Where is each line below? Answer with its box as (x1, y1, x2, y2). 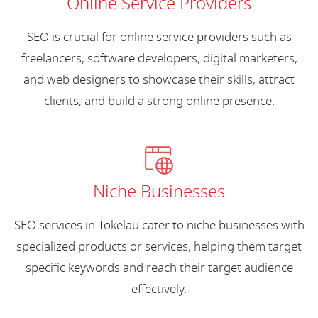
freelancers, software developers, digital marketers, (21, 49, 297, 67)
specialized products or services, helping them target (16, 237, 302, 256)
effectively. (131, 280, 187, 298)
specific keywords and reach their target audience (25, 258, 293, 277)
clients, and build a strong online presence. (43, 92, 275, 110)
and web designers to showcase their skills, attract (23, 70, 295, 89)
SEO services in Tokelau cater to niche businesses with (13, 216, 305, 234)
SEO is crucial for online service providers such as (26, 28, 292, 46)
